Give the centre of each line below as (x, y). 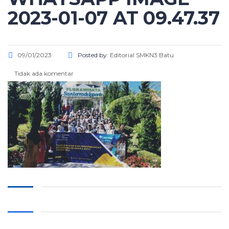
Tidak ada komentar (43, 73)
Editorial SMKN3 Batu (142, 55)
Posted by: (94, 55)
